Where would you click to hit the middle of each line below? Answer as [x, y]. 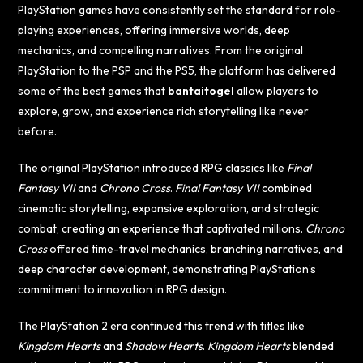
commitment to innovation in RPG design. [123, 289]
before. [38, 131]
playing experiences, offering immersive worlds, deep [154, 30]
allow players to [277, 90]
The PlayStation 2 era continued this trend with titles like [162, 325]
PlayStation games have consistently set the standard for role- [180, 9]
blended [312, 346]
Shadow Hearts [164, 346]
